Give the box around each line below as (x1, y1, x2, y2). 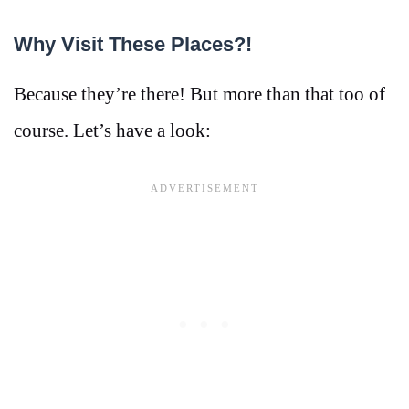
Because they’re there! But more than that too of (14, 82, 385, 105)
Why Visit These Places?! (14, 32, 252, 56)
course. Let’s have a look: (14, 119, 211, 142)
